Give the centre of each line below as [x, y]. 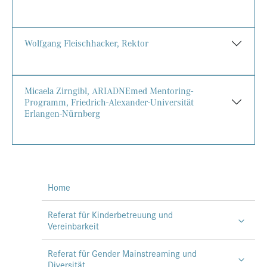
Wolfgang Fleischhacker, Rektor [86, 43]
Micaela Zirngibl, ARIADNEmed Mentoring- [109, 90]
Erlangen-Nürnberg [62, 113]
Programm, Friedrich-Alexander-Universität [109, 102]
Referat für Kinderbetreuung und [110, 214]
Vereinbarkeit [73, 225]
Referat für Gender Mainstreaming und [122, 253]
